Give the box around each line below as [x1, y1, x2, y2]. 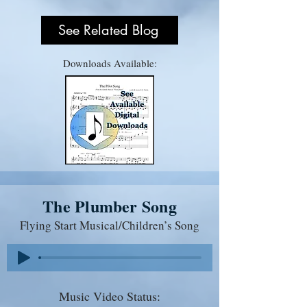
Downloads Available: [62, 56, 157, 70]
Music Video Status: [59, 287, 160, 304]
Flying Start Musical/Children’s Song [20, 217, 199, 233]
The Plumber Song [42, 193, 177, 218]
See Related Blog [58, 21, 159, 39]
